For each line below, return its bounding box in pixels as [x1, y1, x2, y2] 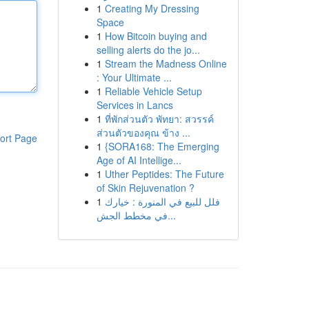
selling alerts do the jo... [96, 43, 200, 57]
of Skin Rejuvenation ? [96, 181, 195, 195]
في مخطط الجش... [167, 208, 176, 222]
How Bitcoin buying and [104, 29, 207, 43]
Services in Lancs [96, 98, 173, 112]
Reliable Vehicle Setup [104, 84, 202, 98]
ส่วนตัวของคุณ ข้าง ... [96, 126, 190, 139]
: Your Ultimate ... [96, 70, 172, 84]
